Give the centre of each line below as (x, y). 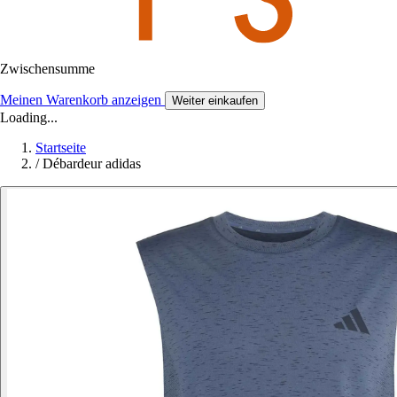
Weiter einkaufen (215, 100)
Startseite (61, 147)
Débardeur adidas (92, 163)
